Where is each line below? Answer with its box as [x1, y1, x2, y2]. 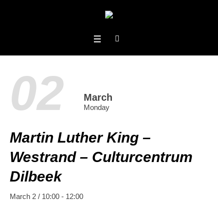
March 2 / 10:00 [10, 192, 59, 200]
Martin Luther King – [10, 129, 151, 145]
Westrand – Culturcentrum [10, 148, 193, 165]
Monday [84, 103, 109, 111]
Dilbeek [10, 168, 62, 184]
